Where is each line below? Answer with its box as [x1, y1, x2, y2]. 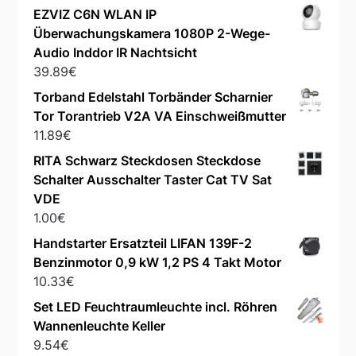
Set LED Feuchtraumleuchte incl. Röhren [33, 299, 278, 315]
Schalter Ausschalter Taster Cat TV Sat [33, 172, 273, 188]
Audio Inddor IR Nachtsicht [33, 44, 198, 61]
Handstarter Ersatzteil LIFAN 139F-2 [33, 235, 253, 252]
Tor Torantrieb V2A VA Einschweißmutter [33, 108, 287, 125]
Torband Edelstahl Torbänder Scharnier [33, 89, 273, 106]
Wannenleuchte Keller [33, 318, 166, 335]
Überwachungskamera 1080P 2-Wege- [33, 25, 271, 42]
